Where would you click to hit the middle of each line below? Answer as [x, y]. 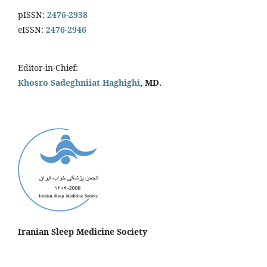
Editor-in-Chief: [49, 67]
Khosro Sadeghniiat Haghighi [79, 82]
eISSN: [31, 29]
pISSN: [31, 14]
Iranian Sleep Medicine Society [83, 231]
